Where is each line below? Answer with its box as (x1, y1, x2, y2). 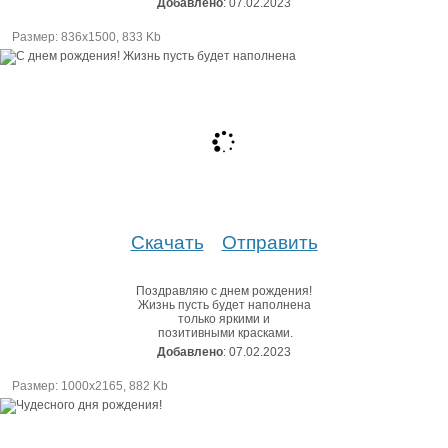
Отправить (221, 231, 318, 253)
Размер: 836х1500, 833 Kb (12, 29, 161, 44)
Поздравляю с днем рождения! (136, 283, 312, 298)
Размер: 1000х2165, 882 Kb (12, 378, 168, 393)
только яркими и (178, 311, 270, 326)
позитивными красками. (155, 325, 293, 340)
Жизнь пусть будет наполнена (137, 297, 311, 312)
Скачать (130, 231, 204, 253)
